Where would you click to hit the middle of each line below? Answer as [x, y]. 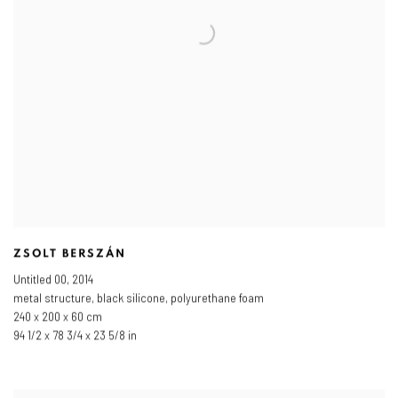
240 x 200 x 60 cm [58, 318]
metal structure [52, 299]
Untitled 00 [40, 280]
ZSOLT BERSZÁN [70, 254]
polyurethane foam [217, 299]
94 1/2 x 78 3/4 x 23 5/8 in [75, 336]
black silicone [131, 299]
